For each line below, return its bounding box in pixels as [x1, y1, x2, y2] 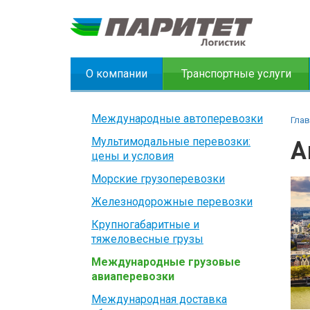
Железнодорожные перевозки [91, 195, 253, 208]
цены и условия [91, 149, 174, 163]
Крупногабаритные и [91, 218, 199, 231]
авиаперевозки [91, 270, 174, 283]
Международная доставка [91, 293, 227, 306]
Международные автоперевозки [91, 112, 263, 125]
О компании [86, 67, 147, 80]
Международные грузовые [91, 255, 241, 268]
